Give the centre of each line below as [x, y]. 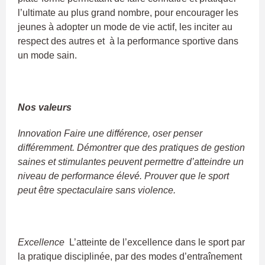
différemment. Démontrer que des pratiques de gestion [131, 147]
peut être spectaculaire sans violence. [97, 190]
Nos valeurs [45, 107]
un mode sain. [47, 55]
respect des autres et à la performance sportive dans [128, 41]
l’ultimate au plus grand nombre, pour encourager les [128, 12]
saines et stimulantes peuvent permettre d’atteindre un [131, 161]
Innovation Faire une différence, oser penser [110, 133]
